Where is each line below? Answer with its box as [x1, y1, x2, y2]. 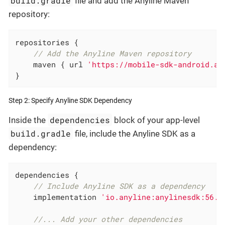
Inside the [9, 115, 48, 125]
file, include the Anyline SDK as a [73, 128, 196, 139]
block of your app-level [112, 115, 200, 125]
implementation [15, 192, 101, 202]
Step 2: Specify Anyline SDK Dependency [9, 96, 132, 104]
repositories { [15, 37, 79, 47]
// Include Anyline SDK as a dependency [33, 181, 205, 191]
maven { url [15, 59, 88, 69]
